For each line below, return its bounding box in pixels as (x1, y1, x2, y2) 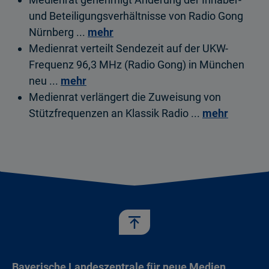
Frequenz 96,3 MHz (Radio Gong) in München (29, 58, 244, 71)
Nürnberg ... (29, 26, 88, 38)
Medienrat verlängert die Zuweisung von (29, 91, 221, 103)
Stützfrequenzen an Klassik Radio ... (29, 107, 202, 119)
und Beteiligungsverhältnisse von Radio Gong (29, 10, 243, 22)
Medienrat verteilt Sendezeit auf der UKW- (29, 42, 228, 55)
